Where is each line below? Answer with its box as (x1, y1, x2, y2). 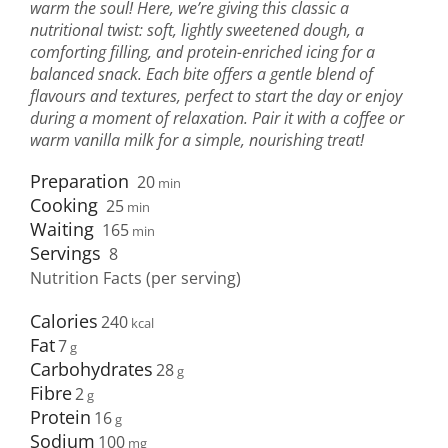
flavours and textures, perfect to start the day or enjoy (30, 85, 402, 108)
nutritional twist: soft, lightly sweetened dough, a (30, 19, 364, 42)
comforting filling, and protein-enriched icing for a (30, 41, 375, 64)
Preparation (30, 169, 129, 194)
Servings (30, 241, 101, 266)
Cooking (30, 193, 98, 218)
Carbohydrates (30, 357, 153, 382)
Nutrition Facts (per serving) (30, 267, 241, 290)
